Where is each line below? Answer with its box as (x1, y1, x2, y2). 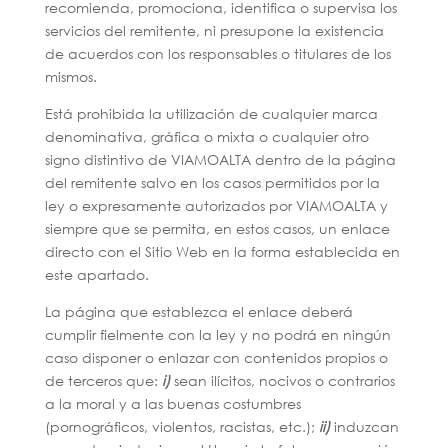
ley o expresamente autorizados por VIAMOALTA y (44, 196, 388, 215)
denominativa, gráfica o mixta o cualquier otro (44, 127, 369, 146)
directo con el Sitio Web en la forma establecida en (44, 242, 400, 261)
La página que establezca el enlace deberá (44, 302, 353, 321)
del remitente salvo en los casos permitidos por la (44, 173, 380, 192)
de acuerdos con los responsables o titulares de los (44, 44, 391, 63)
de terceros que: (44, 371, 162, 390)
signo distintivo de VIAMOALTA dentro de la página (44, 150, 396, 169)
